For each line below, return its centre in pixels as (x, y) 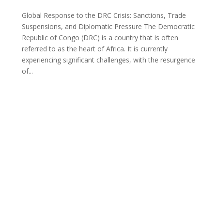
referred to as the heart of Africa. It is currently (94, 48)
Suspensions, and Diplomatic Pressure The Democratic (108, 26)
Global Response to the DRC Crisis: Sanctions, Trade (104, 15)
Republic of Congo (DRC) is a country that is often (100, 37)
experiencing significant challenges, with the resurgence (108, 60)
